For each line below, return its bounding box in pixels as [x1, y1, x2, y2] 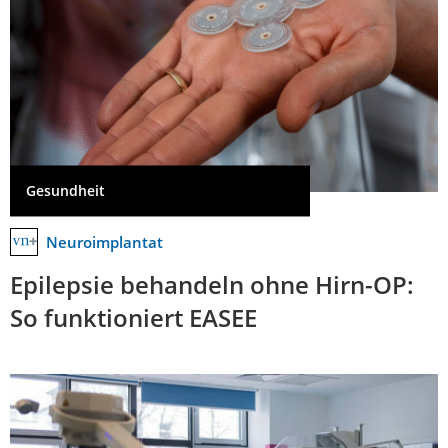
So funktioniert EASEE [10, 300, 257, 334]
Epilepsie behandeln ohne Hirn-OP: [10, 267, 414, 301]
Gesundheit [26, 181, 105, 201]
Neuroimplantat [46, 231, 163, 252]
